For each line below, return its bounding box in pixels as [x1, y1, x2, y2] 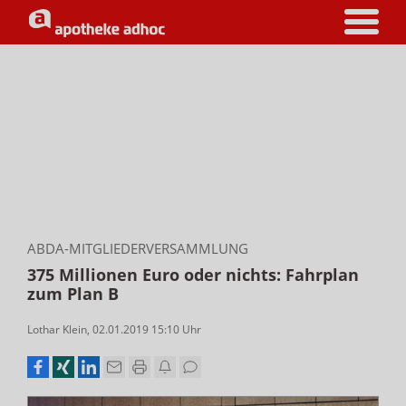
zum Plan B [27, 283, 119, 304]
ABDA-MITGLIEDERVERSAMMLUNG [27, 239, 248, 257]
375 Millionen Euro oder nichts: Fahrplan [27, 264, 359, 285]
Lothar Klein [27, 322, 87, 337]
